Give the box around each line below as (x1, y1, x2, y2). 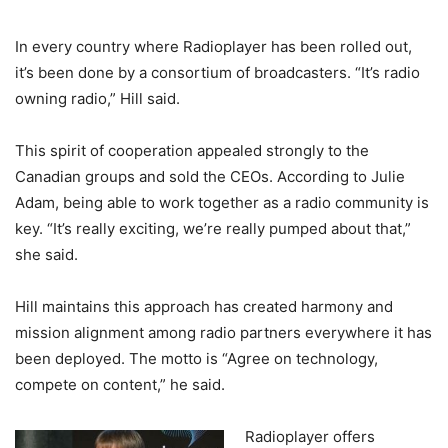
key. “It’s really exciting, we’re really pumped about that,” (15, 219, 411, 239)
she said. (15, 245, 78, 265)
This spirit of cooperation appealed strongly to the (15, 141, 369, 161)
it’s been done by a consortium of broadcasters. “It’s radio (15, 63, 420, 83)
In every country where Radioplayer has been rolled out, (15, 37, 412, 57)
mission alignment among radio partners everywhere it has (15, 323, 432, 343)
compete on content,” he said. (15, 375, 229, 395)
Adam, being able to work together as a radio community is (15, 193, 429, 213)
